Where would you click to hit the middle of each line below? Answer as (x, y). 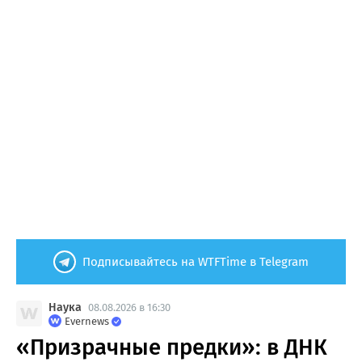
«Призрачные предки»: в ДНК (172, 347)
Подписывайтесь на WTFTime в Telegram (196, 261)
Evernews (87, 321)
